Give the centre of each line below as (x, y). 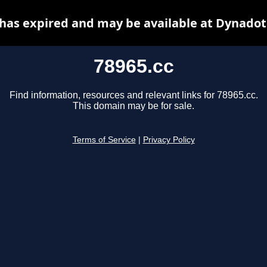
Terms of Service (104, 140)
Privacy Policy (169, 140)
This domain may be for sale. (133, 106)
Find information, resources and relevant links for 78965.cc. (133, 95)
